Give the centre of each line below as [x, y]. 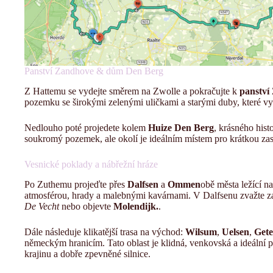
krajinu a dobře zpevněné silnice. [87, 254]
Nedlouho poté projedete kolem [86, 128]
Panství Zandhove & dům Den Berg [94, 71]
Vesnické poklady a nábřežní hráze [91, 165]
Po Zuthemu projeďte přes [76, 185]
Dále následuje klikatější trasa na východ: [105, 232]
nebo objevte [86, 207]
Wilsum [201, 232]
